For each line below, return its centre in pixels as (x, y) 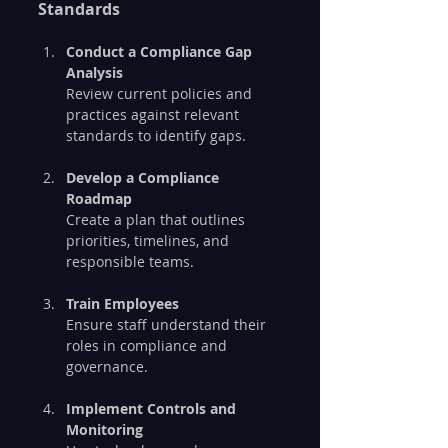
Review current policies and (161, 93)
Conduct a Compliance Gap (161, 51)
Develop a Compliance (144, 177)
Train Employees (122, 303)
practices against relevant (154, 114)
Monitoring (104, 429)
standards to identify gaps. (156, 135)
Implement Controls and (153, 408)
